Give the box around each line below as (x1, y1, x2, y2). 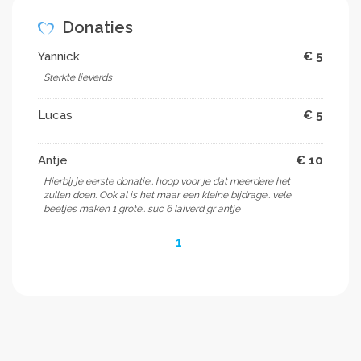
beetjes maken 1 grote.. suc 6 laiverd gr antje (44, 202, 240, 214)
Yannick (38, 48, 80, 64)
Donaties (58, 17, 133, 37)
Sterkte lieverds (44, 71, 112, 83)
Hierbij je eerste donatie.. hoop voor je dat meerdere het (44, 175, 290, 187)
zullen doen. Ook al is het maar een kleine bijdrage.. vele (44, 189, 291, 201)
